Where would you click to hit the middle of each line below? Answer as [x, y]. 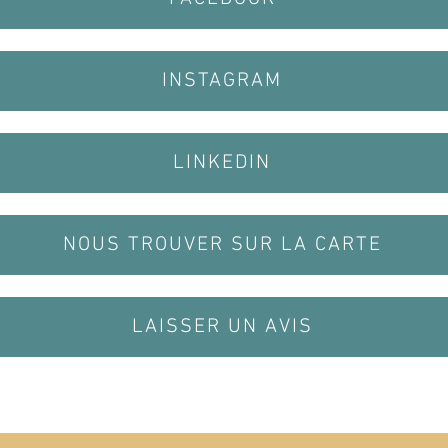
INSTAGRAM [222, 81]
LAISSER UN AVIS [222, 327]
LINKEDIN [222, 163]
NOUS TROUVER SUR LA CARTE [222, 245]
